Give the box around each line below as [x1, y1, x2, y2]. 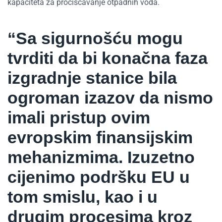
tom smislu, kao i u [7, 187, 158, 206]
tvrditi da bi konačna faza [7, 48, 208, 67]
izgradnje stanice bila [7, 68, 177, 87]
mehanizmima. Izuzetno [7, 147, 195, 166]
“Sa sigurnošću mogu [7, 28, 183, 48]
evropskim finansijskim [7, 127, 193, 147]
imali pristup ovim [7, 108, 150, 127]
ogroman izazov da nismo [7, 88, 213, 107]
